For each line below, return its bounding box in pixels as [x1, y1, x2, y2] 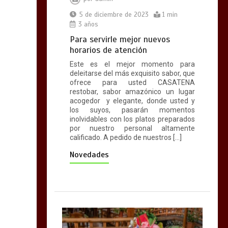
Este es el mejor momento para [69, 60, 195, 69]
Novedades [69, 150, 109, 160]
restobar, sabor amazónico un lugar [69, 88, 195, 96]
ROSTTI [120, 5, 148, 16]
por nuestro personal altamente [69, 124, 195, 133]
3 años [76, 20, 98, 29]
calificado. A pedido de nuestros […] [69, 133, 182, 142]
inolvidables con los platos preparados [69, 115, 195, 124]
